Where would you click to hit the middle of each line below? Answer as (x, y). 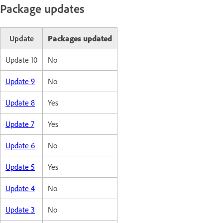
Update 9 (20, 81)
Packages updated (80, 38)
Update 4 (20, 188)
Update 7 (20, 124)
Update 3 (20, 209)
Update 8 (20, 102)
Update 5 (20, 167)
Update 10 (21, 59)
